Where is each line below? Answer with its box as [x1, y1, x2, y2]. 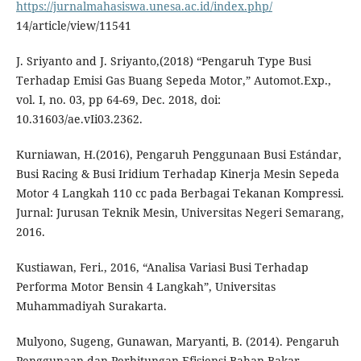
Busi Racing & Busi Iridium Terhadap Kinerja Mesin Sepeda [15, 166, 339, 182]
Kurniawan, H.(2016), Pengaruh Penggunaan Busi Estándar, [15, 147, 342, 163]
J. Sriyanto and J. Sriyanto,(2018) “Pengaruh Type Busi [15, 53, 311, 69]
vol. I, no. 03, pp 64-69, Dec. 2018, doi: [15, 92, 221, 108]
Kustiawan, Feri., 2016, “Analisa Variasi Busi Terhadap [15, 259, 309, 276]
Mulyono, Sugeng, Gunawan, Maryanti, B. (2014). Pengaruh [15, 334, 339, 350]
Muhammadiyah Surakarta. [15, 298, 167, 314]
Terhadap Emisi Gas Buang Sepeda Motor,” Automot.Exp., [15, 73, 331, 89]
